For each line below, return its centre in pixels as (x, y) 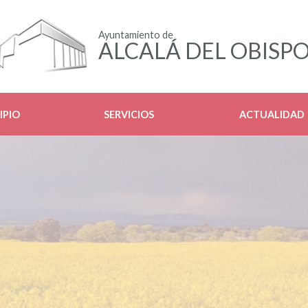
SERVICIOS (129, 114)
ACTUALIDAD (272, 114)
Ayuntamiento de (136, 35)
